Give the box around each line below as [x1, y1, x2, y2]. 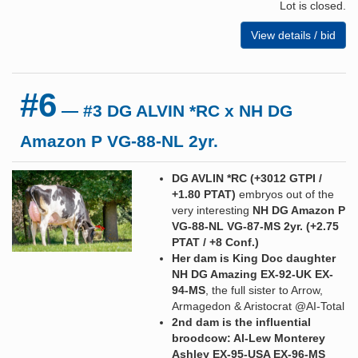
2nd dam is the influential [172, 315, 311, 328]
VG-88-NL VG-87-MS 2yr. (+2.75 [172, 219, 339, 233]
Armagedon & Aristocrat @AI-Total [172, 299, 344, 312]
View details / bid [251, 28, 336, 42]
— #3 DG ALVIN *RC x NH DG [57, 101, 292, 120]
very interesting [172, 203, 253, 217]
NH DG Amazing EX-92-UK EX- [172, 267, 333, 280]
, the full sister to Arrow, [205, 283, 323, 296]
